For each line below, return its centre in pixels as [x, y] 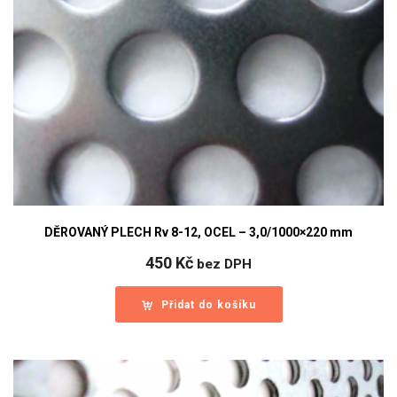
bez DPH [224, 264]
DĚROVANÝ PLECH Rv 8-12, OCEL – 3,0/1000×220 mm [198, 232]
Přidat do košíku [208, 304]
